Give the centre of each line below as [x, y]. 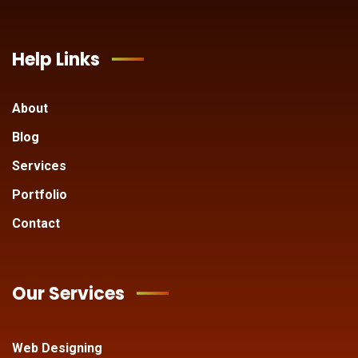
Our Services [68, 293]
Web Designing [57, 348]
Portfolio [40, 194]
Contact [36, 223]
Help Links [56, 59]
